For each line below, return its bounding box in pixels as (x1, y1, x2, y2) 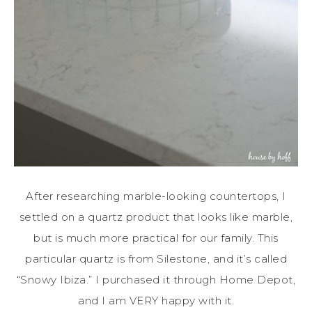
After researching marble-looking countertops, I (26, 189, 286, 203)
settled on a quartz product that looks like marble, (19, 210, 293, 224)
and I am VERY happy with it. (78, 293, 234, 307)
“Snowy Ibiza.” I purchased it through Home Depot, (16, 272, 296, 286)
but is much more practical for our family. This (33, 231, 279, 244)
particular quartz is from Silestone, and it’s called (25, 251, 287, 265)
